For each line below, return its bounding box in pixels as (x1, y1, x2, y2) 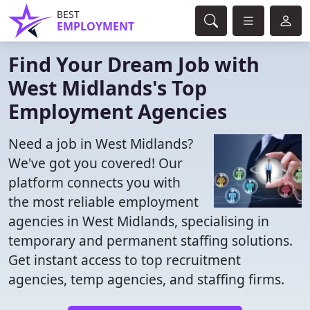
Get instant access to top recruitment (8, 250, 241, 269)
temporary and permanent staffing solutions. (8, 231, 293, 250)
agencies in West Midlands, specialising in (8, 212, 269, 230)
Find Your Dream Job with (8, 51, 259, 77)
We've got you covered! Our (8, 154, 183, 172)
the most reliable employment (8, 192, 199, 211)
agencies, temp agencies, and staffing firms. (8, 270, 284, 289)
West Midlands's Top (8, 74, 207, 101)
